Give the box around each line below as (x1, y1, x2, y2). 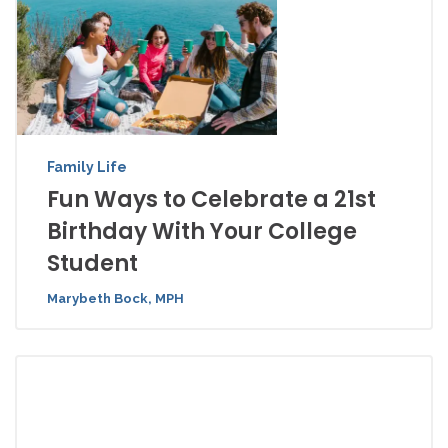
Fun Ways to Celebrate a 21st (47, 184, 376, 215)
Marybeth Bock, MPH (47, 291, 184, 306)
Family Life (47, 159, 127, 175)
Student (47, 248, 138, 279)
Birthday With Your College (47, 216, 357, 247)
